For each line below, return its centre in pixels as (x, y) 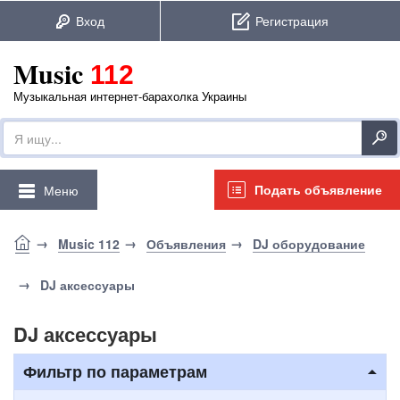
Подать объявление (318, 189)
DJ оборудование (309, 244)
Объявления (186, 244)
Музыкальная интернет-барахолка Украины (130, 96)
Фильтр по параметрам (115, 371)
